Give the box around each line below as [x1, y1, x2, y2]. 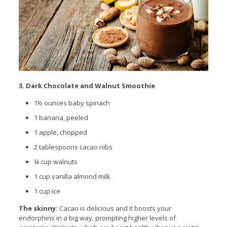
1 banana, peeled [33, 112, 88, 122]
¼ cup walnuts [33, 157, 78, 166]
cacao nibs [78, 142, 112, 152]
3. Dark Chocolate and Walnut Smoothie [18, 81, 155, 90]
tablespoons [39, 142, 78, 152]
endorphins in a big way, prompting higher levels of [18, 213, 176, 222]
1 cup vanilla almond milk [33, 171, 110, 181]
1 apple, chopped [33, 127, 87, 137]
